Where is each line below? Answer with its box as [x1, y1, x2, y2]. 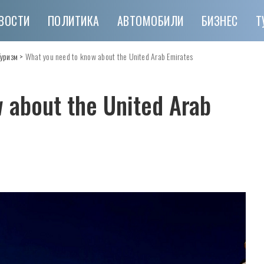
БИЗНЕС [201, 12, 238, 29]
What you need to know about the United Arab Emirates [25, 49, 193, 62]
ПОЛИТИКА [47, 12, 100, 29]
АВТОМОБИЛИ [117, 12, 184, 29]
